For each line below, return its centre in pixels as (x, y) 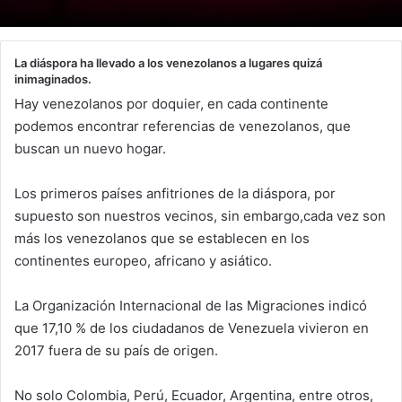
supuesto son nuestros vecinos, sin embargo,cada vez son (200, 216)
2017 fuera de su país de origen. (116, 351)
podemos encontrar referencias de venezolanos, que (183, 127)
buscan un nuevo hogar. (90, 149)
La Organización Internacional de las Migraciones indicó (191, 306)
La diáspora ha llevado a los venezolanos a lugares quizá (168, 62)
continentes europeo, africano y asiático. (143, 261)
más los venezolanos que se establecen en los (162, 239)
